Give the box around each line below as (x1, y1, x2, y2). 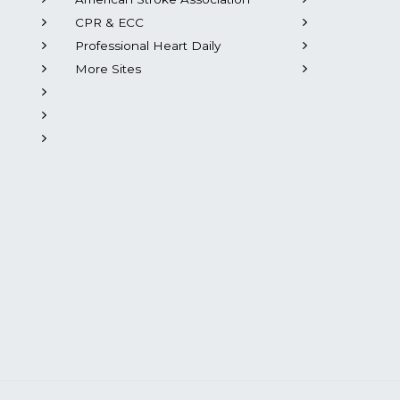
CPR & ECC (74, 15, 144, 29)
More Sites (74, 62, 141, 76)
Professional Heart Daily (74, 38, 221, 53)
